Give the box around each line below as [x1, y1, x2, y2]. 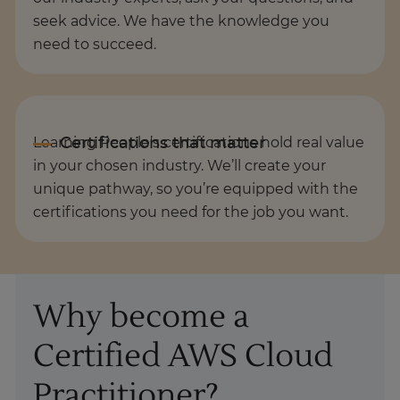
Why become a [33, 296, 249, 337]
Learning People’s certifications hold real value [33, 135, 364, 150]
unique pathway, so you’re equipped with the [33, 181, 358, 196]
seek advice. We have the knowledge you [33, 13, 329, 29]
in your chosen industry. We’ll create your [33, 158, 326, 173]
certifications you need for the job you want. [33, 204, 348, 220]
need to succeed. [33, 37, 156, 52]
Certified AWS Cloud [33, 336, 333, 376]
